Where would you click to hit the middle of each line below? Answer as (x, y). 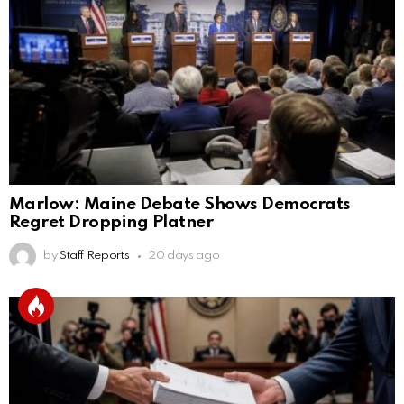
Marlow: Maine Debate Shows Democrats (180, 205)
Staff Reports (94, 256)
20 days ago (184, 256)
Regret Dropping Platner (111, 223)
